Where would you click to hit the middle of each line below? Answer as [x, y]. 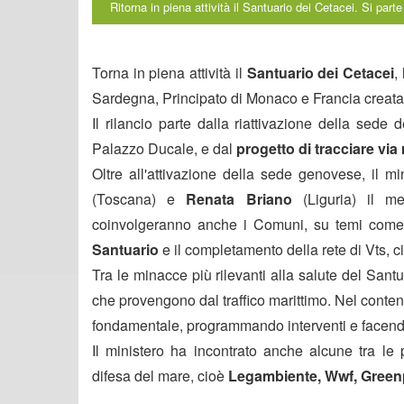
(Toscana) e [139, 198]
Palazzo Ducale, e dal [164, 148]
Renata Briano [239, 198]
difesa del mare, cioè [160, 375]
